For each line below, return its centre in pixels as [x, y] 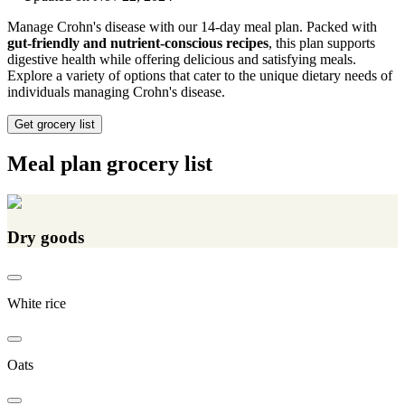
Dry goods [46, 237]
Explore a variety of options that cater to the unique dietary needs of [200, 76]
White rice [37, 303]
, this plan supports [322, 43]
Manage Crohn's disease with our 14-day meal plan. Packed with [192, 27]
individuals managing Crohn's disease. [116, 92]
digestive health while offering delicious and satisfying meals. [182, 60]
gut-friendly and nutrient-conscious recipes [138, 43]
